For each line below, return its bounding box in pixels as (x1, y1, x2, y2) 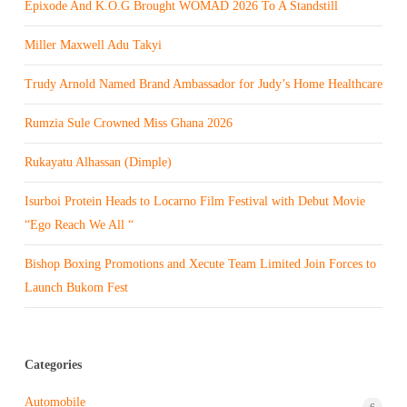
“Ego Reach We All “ (24, 218, 134, 233)
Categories (24, 358, 82, 372)
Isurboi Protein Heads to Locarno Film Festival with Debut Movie (24, 194, 365, 209)
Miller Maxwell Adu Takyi (24, 38, 162, 53)
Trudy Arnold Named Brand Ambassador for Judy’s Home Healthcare (24, 77, 382, 92)
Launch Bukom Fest (24, 281, 128, 295)
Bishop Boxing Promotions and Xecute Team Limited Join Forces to (24, 257, 376, 272)
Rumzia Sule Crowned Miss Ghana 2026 (24, 116, 233, 131)
